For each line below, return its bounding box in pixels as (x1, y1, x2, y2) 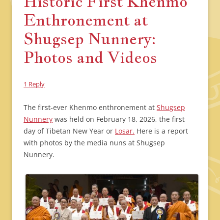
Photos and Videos (24, 47, 157, 67)
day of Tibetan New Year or (24, 126, 115, 136)
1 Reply (24, 80, 45, 88)
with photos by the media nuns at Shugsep (24, 138, 165, 147)
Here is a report (135, 126, 188, 136)
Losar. (115, 126, 135, 136)
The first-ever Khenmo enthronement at (24, 103, 157, 112)
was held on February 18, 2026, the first (53, 114, 185, 124)
